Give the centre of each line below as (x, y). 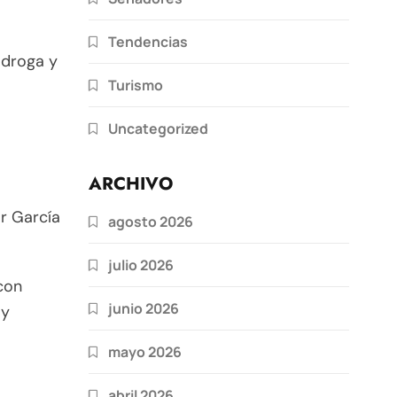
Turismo (136, 85)
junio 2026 (144, 308)
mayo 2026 (145, 351)
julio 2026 (141, 265)
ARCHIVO (131, 183)
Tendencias (148, 41)
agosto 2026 (151, 221)
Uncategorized (158, 128)
